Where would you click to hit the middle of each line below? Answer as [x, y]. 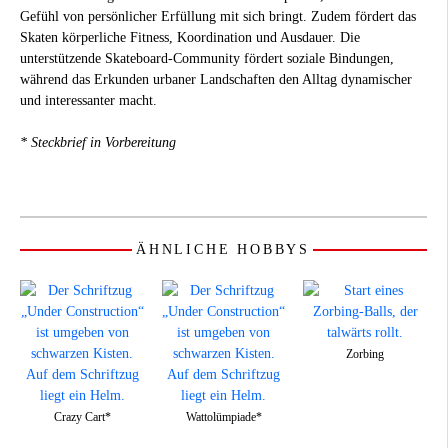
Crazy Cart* [82, 416]
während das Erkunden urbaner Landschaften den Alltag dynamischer [216, 79]
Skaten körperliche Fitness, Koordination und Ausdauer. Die [190, 37]
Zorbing [365, 353]
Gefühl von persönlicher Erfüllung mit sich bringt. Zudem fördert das [218, 16]
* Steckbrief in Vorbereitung [98, 142]
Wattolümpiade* [223, 416]
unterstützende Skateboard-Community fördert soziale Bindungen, [207, 58]
